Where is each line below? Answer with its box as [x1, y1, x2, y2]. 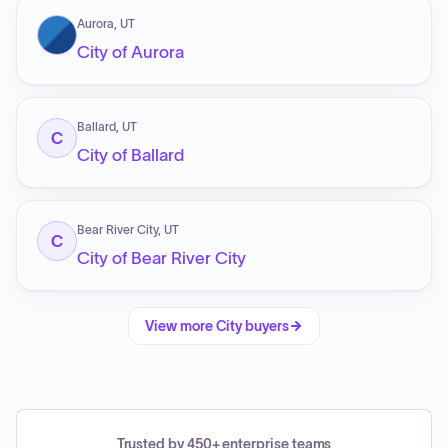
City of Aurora [77, 43, 184, 61]
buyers [245, 318, 289, 334]
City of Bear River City [77, 249, 246, 267]
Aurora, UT [77, 17, 135, 30]
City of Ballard [77, 146, 184, 164]
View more [145, 318, 216, 334]
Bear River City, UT [77, 223, 179, 236]
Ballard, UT [77, 120, 137, 133]
